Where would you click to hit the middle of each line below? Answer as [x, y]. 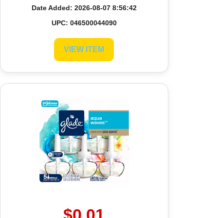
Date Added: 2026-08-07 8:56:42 [84, 8]
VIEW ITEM [84, 49]
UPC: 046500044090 [84, 23]
